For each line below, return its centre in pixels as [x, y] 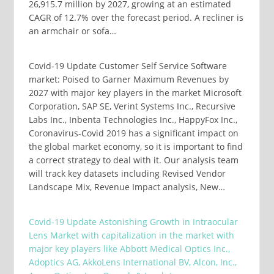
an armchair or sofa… [72, 31]
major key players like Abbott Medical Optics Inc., [129, 249]
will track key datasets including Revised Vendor [127, 174]
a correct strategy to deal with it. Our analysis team [133, 160]
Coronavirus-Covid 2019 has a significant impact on [133, 133]
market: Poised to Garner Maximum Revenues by [128, 80]
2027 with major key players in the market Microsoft [135, 93]
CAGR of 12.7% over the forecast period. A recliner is [136, 18]
